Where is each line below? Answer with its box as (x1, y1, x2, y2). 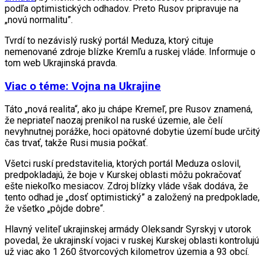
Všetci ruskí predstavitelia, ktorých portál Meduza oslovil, (5, 158, 241, 170)
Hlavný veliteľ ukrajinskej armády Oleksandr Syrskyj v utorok (5, 224, 251, 235)
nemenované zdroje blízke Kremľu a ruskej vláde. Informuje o (5, 46, 256, 57)
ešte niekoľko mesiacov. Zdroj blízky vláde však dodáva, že (5, 180, 248, 192)
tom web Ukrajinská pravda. (5, 57, 117, 69)
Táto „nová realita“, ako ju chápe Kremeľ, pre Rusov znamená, (5, 104, 253, 115)
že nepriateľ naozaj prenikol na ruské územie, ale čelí (5, 115, 222, 127)
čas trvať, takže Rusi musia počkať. (5, 137, 148, 149)
